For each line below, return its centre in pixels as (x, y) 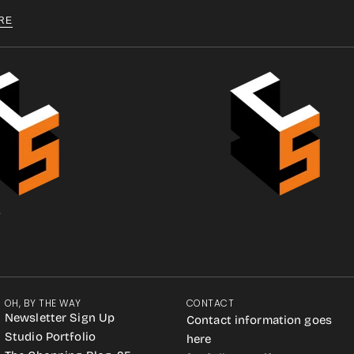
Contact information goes (259, 320)
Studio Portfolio (50, 337)
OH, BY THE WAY (43, 303)
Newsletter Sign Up (60, 318)
